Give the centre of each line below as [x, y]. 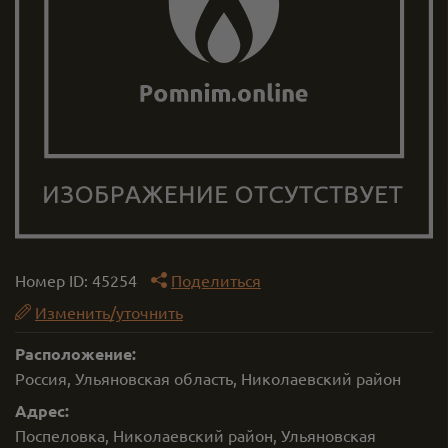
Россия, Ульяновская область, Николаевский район [208, 378]
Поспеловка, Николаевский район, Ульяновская [195, 435]
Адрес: [42, 410]
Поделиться [216, 280]
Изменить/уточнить [109, 312]
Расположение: [75, 353]
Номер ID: [53, 280]
